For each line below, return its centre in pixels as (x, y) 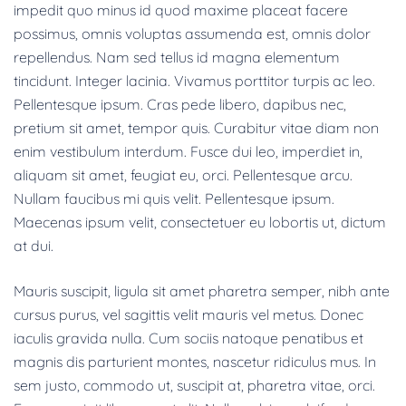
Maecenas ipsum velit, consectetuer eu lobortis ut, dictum (200, 222)
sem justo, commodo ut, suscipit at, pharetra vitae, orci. (194, 385)
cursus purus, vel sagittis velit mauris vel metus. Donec (188, 314)
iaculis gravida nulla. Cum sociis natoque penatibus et (188, 338)
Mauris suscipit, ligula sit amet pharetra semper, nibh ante (202, 290)
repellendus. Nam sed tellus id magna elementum (177, 57)
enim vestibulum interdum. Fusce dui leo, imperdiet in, (188, 151)
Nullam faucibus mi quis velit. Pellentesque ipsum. (174, 198)
